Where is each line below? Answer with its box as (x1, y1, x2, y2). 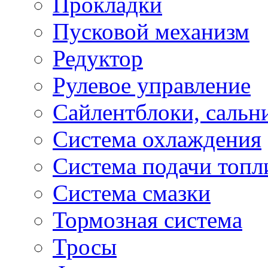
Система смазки (53, 179, 211, 206)
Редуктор (53, 45, 143, 71)
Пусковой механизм (53, 18, 249, 44)
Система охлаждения (53, 126, 261, 152)
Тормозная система (53, 206, 242, 233)
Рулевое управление (53, 72, 251, 98)
